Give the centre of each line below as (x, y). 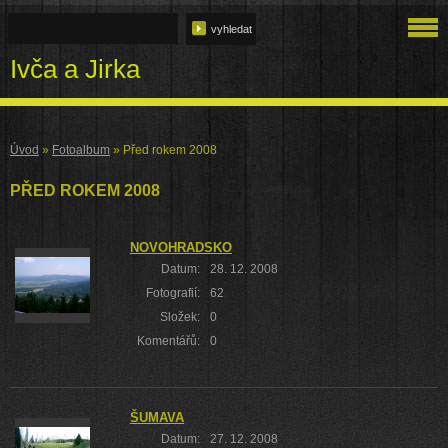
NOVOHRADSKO (181, 247)
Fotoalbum (81, 150)
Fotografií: (173, 293)
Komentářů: (168, 341)
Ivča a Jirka (75, 69)
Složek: (180, 317)
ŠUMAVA (157, 417)
